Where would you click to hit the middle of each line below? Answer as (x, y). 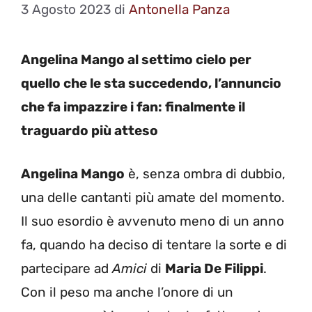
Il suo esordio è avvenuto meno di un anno (153, 221)
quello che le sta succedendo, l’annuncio (151, 83)
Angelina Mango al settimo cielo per (136, 59)
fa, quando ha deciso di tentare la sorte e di (154, 245)
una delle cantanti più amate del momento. (153, 198)
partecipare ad (67, 269)
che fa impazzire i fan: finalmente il (133, 107)
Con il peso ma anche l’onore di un (127, 292)
